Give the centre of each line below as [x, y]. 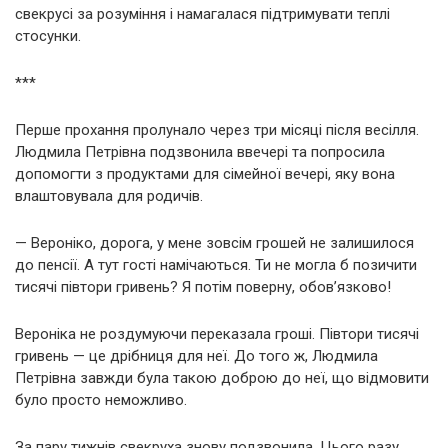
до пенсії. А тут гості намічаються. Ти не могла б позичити [216, 264]
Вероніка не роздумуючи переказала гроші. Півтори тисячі [217, 333]
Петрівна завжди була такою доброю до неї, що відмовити [222, 377]
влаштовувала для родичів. [109, 195]
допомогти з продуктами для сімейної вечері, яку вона [205, 173]
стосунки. [48, 35]
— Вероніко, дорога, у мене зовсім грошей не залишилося [214, 242]
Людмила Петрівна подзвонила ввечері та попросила [200, 151]
